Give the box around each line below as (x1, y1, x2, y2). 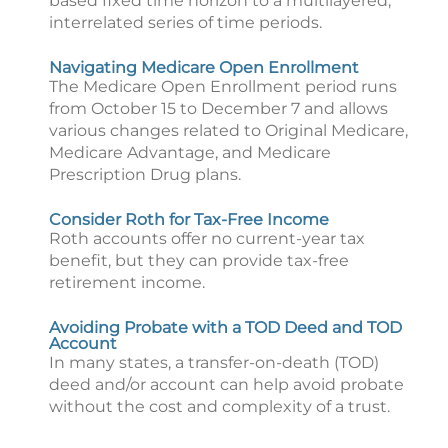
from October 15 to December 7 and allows (49, 99, 388, 118)
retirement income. (49, 273, 205, 292)
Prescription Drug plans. (49, 165, 241, 184)
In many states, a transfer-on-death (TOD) (49, 353, 379, 372)
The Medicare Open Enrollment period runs (49, 77, 397, 96)
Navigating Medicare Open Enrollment (49, 58, 359, 77)
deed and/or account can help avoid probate (49, 375, 404, 394)
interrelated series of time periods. (49, 13, 322, 32)
